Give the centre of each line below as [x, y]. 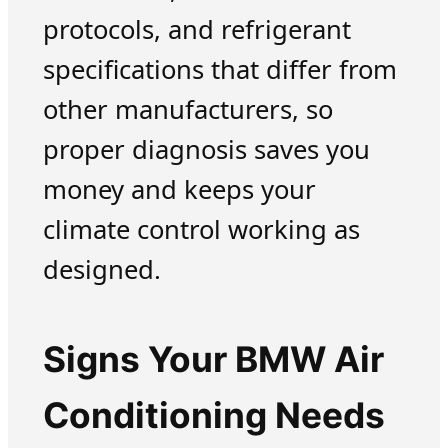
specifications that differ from [219, 70]
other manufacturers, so [187, 110]
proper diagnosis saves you [206, 150]
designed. [101, 270]
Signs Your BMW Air [213, 360]
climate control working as [201, 230]
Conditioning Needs [213, 416]
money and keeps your [179, 190]
